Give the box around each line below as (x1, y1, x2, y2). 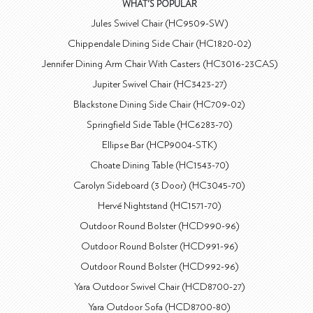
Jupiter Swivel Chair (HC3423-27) (92, 79, 227, 89)
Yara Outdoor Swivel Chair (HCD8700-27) (73, 282, 245, 292)
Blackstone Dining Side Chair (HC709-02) (73, 99, 246, 110)
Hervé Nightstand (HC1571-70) (97, 201, 221, 211)
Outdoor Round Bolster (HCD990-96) (79, 221, 240, 231)
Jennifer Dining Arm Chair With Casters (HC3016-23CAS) (41, 59, 278, 69)
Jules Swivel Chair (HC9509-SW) (90, 18, 228, 29)
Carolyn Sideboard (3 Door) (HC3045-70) (73, 180, 246, 191)
